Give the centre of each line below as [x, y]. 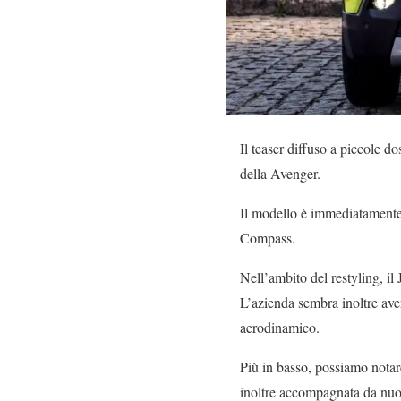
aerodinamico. [280, 327]
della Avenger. [280, 173]
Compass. [268, 238]
